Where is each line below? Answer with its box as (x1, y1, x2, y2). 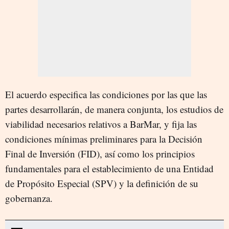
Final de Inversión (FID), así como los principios (5, 147, 195, 160)
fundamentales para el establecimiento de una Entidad (5, 162, 214, 175)
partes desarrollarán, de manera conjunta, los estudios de (5, 103, 223, 116)
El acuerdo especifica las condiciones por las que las (5, 88, 207, 101)
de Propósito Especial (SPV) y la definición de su (5, 177, 198, 190)
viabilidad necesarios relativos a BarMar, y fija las (5, 118, 197, 130)
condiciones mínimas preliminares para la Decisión (5, 132, 202, 145)
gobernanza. (5, 192, 53, 204)
